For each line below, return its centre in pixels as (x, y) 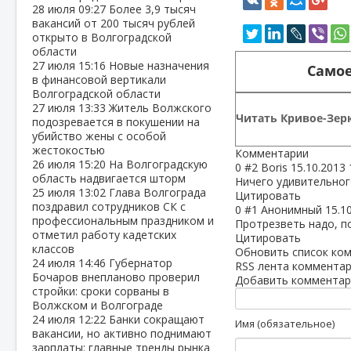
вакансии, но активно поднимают (122, 333)
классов (53, 249)
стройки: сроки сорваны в (101, 291)
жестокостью (69, 150)
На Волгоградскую (158, 164)
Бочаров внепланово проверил (116, 277)
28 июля (55, 9)
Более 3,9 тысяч (152, 9)
